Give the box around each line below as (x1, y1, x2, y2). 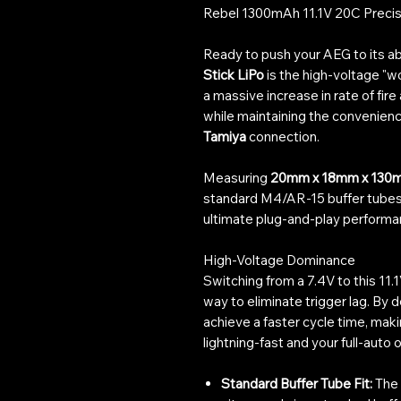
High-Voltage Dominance (203, 251, 355, 269)
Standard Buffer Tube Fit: (221, 374, 372, 392)
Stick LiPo (203, 65, 264, 83)
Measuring (203, 168, 270, 186)
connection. (246, 127, 320, 145)
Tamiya (203, 127, 246, 145)
